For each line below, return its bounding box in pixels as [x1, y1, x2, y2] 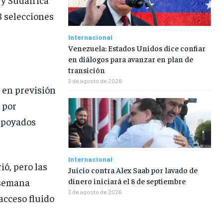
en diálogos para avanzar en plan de [68, 53, 193, 64]
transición [68, 64, 105, 75]
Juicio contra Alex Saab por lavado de [68, 165, 198, 175]
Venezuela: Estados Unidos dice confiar [68, 42, 206, 53]
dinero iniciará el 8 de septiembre [68, 176, 186, 186]
